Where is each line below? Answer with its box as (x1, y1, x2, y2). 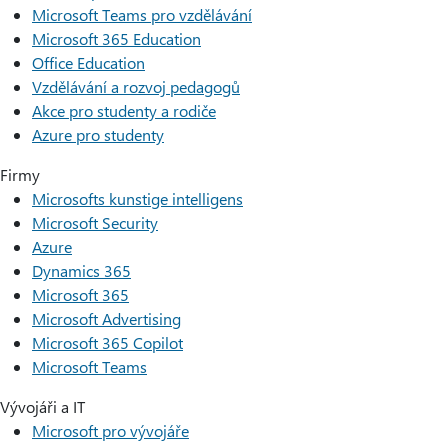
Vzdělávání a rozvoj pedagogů (32, 76, 240, 97)
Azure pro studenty (32, 124, 164, 145)
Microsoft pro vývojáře (32, 420, 189, 441)
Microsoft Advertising (32, 308, 181, 329)
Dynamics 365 (32, 260, 131, 281)
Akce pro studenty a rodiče (32, 100, 216, 121)
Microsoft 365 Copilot (32, 332, 183, 353)
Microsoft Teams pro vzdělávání (32, 4, 252, 25)
